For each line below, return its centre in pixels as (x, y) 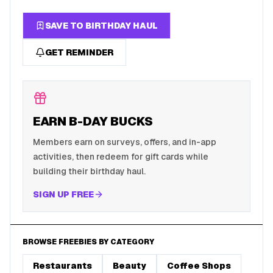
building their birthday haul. (89, 171)
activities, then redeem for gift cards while (121, 157)
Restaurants (62, 266)
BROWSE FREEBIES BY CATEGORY (88, 242)
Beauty (129, 266)
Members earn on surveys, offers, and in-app (125, 142)
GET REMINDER (79, 52)
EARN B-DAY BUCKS (93, 121)
